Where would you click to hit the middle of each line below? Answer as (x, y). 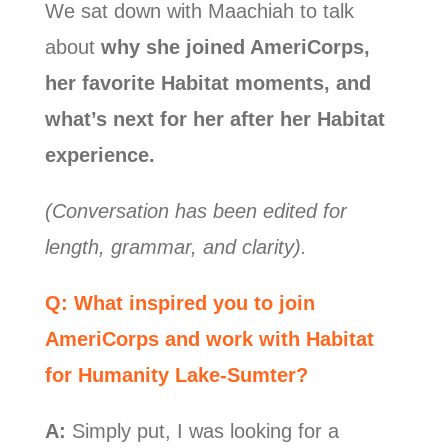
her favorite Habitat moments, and (207, 82)
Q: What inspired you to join (179, 302)
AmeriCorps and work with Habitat (209, 338)
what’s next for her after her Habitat (214, 118)
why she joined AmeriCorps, (235, 46)
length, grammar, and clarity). (178, 246)
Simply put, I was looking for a (202, 430)
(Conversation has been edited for (195, 210)
